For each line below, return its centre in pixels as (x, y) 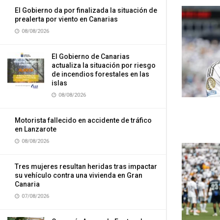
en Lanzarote (36, 129)
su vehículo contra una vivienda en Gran (79, 175)
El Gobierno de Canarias (91, 56)
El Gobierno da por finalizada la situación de (86, 10)
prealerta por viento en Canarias (66, 19)
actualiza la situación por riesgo (104, 65)
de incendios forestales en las (100, 74)
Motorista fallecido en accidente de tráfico (83, 120)
